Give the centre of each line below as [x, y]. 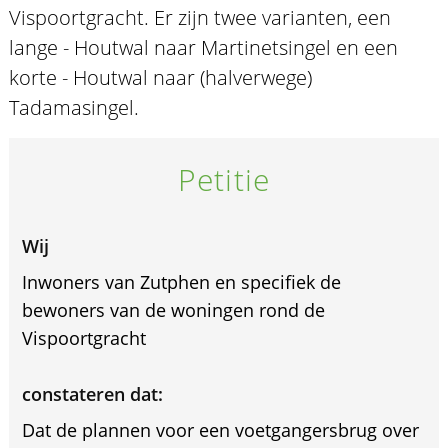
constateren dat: [92, 393]
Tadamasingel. [73, 107]
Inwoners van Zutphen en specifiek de [181, 281]
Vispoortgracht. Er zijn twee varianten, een [199, 17]
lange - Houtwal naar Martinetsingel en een [203, 47]
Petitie [224, 179]
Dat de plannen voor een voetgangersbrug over [220, 429]
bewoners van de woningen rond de [173, 309]
